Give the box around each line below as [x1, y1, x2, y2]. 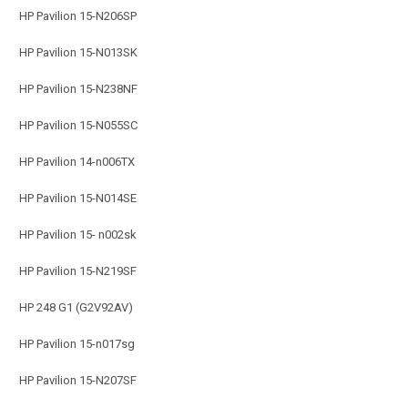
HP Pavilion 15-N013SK [19, 45, 138, 59]
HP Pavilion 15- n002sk [19, 227, 137, 241]
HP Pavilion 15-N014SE [19, 190, 137, 205]
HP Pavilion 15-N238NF [19, 81, 138, 96]
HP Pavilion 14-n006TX [19, 154, 135, 168]
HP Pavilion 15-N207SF [19, 372, 137, 387]
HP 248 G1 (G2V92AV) [19, 300, 133, 314]
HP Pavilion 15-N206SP [19, 8, 137, 23]
